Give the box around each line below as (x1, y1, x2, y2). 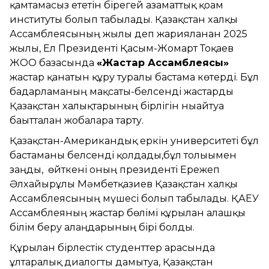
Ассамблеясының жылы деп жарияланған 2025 (10, 28, 247, 40)
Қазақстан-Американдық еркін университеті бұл (10, 134, 259, 147)
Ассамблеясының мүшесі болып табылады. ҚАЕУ (10, 192, 259, 204)
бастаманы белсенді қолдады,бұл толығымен (10, 149, 237, 161)
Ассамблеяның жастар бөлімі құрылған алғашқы (10, 207, 246, 219)
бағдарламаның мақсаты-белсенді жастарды (10, 85, 234, 97)
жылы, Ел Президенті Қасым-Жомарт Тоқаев (10, 42, 234, 54)
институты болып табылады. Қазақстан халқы (10, 13, 238, 25)
